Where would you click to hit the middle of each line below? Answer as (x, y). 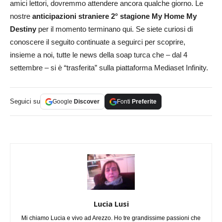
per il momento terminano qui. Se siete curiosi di (114, 29)
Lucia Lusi (111, 204)
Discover (87, 102)
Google (63, 102)
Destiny (23, 29)
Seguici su (25, 102)
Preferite (144, 102)
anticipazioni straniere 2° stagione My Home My (114, 16)
